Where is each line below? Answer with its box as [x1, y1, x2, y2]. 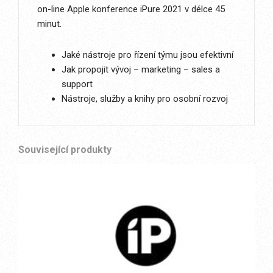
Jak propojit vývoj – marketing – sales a [62, 64, 220, 75]
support [62, 79, 93, 90]
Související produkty [18, 144, 112, 155]
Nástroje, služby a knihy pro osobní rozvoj [62, 93, 228, 104]
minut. [37, 18, 62, 29]
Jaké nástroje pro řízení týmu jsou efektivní [62, 49, 233, 60]
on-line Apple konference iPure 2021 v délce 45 [37, 4, 225, 15]
